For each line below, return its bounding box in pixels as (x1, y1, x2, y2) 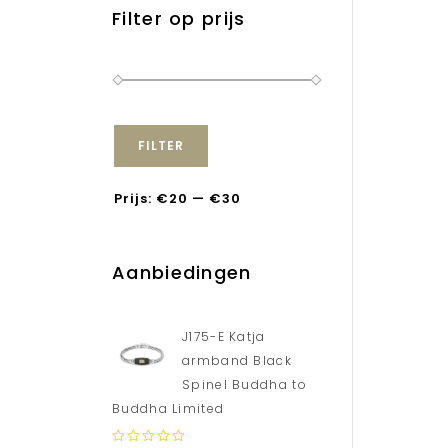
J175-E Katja (182, 327, 266, 345)
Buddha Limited (112, 399, 225, 417)
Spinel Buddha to (182, 375, 307, 393)
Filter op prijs (112, 5, 246, 31)
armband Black (182, 351, 292, 369)
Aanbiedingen (112, 259, 252, 285)
